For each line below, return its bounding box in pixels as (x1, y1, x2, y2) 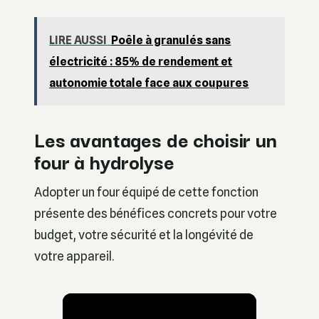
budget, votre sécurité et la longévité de (34, 227, 253, 243)
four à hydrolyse (34, 146, 174, 177)
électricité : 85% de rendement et (49, 55, 233, 69)
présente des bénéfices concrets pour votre (34, 206, 277, 221)
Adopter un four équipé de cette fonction (34, 184, 258, 200)
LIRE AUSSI (49, 33, 108, 48)
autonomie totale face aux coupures (49, 76, 249, 90)
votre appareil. (34, 249, 114, 264)
